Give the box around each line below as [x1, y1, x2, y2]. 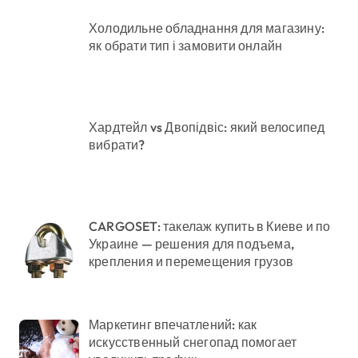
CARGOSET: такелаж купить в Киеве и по [89, 217, 331, 234]
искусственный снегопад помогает [89, 334, 297, 351]
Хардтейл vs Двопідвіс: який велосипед [89, 118, 325, 135]
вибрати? [89, 136, 145, 153]
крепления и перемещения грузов [89, 253, 293, 269]
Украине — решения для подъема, [89, 235, 294, 252]
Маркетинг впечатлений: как [89, 316, 257, 333]
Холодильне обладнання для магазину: [89, 19, 324, 36]
